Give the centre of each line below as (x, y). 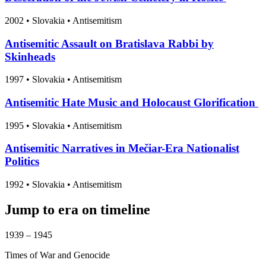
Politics (22, 161)
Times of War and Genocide (57, 255)
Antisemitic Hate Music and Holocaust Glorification (132, 102)
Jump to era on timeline (77, 210)
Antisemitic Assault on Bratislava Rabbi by (109, 43)
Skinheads (30, 56)
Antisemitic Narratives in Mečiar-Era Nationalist (122, 148)
